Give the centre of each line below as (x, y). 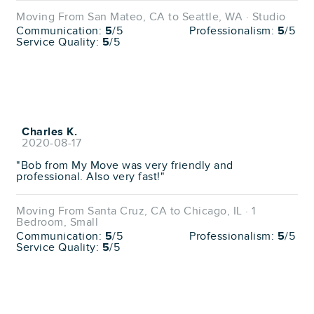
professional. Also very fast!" (90, 177)
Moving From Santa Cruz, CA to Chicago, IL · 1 (136, 211)
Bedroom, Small (57, 222)
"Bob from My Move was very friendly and (125, 165)
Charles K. (49, 132)
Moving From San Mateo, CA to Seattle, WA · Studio (151, 17)
